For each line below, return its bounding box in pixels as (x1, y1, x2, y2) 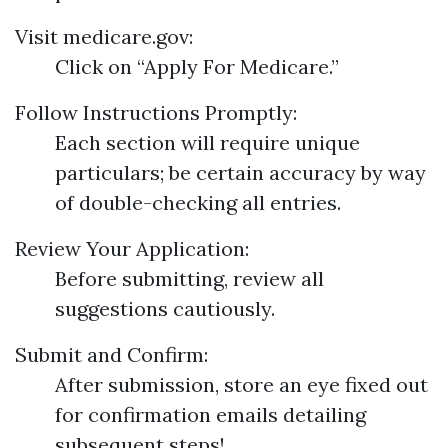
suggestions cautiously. (55, 296, 275, 321)
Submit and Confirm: (15, 342, 208, 367)
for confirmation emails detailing (55, 402, 366, 427)
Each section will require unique (55, 130, 360, 155)
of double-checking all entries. (55, 190, 341, 215)
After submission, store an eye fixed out (55, 372, 428, 397)
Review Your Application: (15, 236, 249, 261)
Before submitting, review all (55, 266, 324, 291)
